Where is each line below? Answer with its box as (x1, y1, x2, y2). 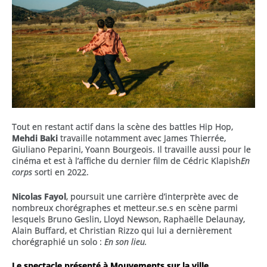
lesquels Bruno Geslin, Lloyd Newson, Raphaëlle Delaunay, (12, 213, 245, 225)
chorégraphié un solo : (12, 235, 104, 247)
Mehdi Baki (12, 132, 58, 144)
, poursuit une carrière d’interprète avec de (66, 190, 238, 202)
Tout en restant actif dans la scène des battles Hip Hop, (12, 121, 233, 133)
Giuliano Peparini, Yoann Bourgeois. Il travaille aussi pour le (12, 144, 251, 156)
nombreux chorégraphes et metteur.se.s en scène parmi (12, 201, 238, 213)
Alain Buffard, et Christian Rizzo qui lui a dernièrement (12, 224, 232, 236)
